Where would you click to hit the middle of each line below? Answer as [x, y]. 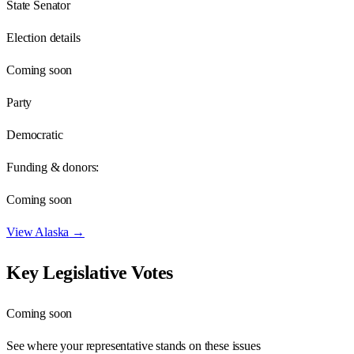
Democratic [35, 134]
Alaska [52, 232]
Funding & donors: [53, 167]
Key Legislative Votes [90, 272]
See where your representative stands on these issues [134, 345]
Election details [43, 37]
